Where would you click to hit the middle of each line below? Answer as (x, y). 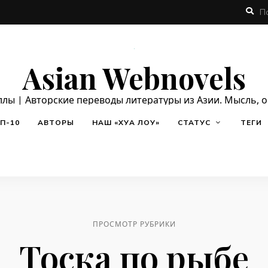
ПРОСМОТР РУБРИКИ (134, 224)
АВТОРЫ (56, 123)
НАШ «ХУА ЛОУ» (126, 123)
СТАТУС (194, 123)
